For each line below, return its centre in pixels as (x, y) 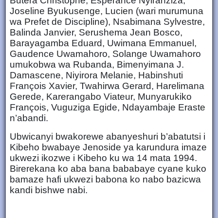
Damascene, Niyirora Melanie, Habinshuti (96, 75)
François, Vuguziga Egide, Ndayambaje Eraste (108, 107)
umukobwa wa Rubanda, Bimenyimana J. (97, 64)
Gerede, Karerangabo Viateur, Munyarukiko (101, 96)
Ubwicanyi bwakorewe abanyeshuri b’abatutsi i (108, 136)
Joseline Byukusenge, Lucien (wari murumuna (107, 11)
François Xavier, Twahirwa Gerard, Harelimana (107, 86)
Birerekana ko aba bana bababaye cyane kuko (108, 168)
